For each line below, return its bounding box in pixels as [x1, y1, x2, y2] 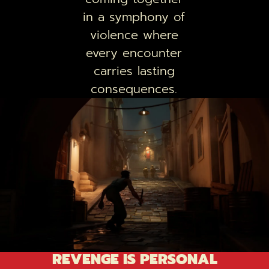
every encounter [86, 44, 182, 62]
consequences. [91, 80, 177, 98]
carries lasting [93, 62, 175, 80]
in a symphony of [83, 8, 185, 26]
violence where [89, 26, 178, 44]
